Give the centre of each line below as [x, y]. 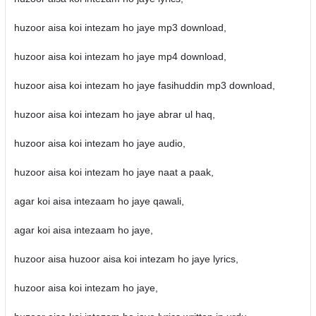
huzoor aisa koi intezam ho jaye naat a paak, [114, 172]
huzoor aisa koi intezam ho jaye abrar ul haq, [114, 114]
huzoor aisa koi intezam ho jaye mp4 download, [120, 56]
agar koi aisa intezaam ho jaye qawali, [99, 201]
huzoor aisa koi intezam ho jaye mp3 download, [120, 28]
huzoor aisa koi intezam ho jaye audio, [99, 143]
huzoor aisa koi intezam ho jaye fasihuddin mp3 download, [144, 85]
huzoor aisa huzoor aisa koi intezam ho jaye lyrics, [126, 259]
